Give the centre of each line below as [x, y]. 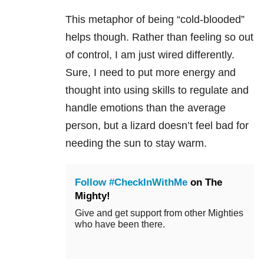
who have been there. [120, 225]
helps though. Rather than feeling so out [159, 37]
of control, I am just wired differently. [150, 55]
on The [205, 183]
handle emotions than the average [146, 108]
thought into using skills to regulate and [157, 90]
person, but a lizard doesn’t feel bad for [157, 126]
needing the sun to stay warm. [136, 143]
